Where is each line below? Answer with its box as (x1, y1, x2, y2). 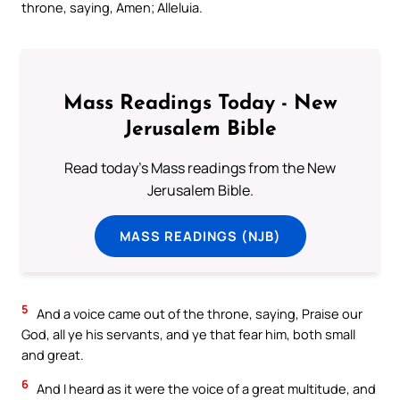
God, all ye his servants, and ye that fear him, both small (21, 325, 355, 344)
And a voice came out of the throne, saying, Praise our (34, 304, 362, 323)
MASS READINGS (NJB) (119, 226, 281, 245)
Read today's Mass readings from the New (64, 157, 336, 178)
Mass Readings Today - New (62, 93, 337, 114)
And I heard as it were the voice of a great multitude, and (34, 379, 376, 398)
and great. (21, 346, 84, 364)
